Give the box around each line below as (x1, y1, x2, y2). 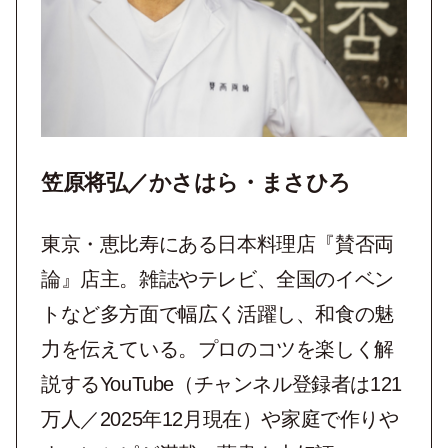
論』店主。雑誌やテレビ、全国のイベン (41, 267, 394, 290)
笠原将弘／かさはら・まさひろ (41, 169, 351, 195)
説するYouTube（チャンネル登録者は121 (41, 372, 402, 395)
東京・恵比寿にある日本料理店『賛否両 (41, 232, 394, 255)
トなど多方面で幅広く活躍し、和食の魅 (41, 302, 394, 325)
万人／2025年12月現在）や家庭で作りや (41, 407, 399, 430)
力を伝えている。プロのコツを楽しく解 (41, 337, 394, 360)
